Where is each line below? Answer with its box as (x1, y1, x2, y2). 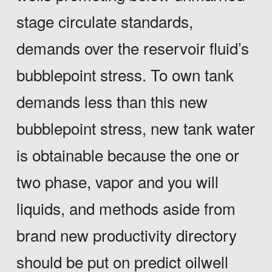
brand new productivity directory (16, 223, 237, 246)
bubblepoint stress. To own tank (16, 63, 234, 86)
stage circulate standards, (16, 10, 193, 33)
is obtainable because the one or (16, 143, 239, 166)
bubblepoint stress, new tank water (16, 117, 255, 140)
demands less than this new (16, 90, 208, 113)
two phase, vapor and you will (16, 170, 219, 193)
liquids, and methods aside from (16, 197, 236, 220)
